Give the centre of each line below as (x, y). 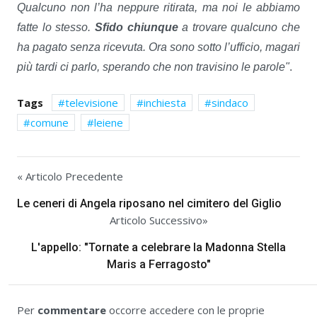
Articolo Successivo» (158, 220)
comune (50, 122)
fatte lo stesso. (56, 27)
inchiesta (165, 102)
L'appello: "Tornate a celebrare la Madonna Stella (158, 247)
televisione (92, 102)
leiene (109, 122)
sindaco (230, 102)
